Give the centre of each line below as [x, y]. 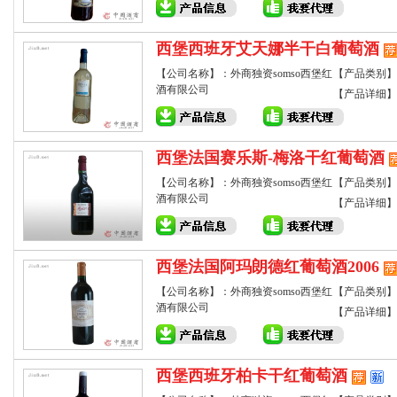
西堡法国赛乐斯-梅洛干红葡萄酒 [270, 158]
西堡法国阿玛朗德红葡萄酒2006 [268, 267]
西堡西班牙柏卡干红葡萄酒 [252, 376]
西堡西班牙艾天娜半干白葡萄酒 [268, 49]
